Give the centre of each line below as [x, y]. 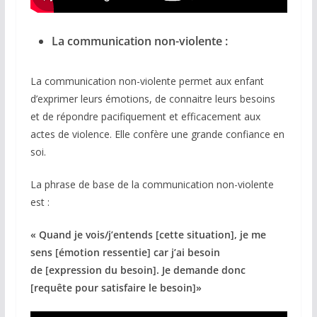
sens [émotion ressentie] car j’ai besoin [125, 252]
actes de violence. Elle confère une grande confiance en [157, 134]
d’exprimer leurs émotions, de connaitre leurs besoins [152, 98]
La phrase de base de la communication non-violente [152, 184]
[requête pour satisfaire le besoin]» [116, 287]
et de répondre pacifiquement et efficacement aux [145, 116]
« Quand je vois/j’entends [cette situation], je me [148, 234]
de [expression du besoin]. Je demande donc [138, 270]
